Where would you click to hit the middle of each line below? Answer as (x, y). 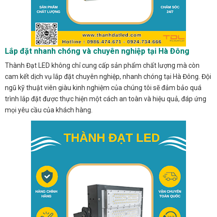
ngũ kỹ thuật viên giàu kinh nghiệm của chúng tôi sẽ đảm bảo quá (103, 87)
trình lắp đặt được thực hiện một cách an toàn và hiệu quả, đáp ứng (106, 99)
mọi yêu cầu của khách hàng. (49, 110)
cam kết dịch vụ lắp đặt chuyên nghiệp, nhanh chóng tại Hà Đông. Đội (108, 76)
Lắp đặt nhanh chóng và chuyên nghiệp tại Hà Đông (97, 51)
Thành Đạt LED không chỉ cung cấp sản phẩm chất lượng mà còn (102, 65)
